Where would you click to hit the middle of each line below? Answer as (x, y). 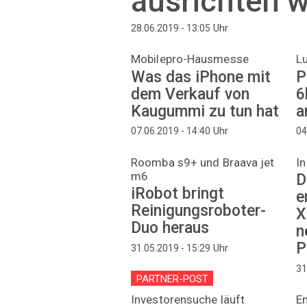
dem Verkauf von (190, 94)
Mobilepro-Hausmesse (190, 59)
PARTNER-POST (172, 279)
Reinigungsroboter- (198, 211)
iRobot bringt (177, 194)
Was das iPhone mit (201, 77)
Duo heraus (170, 228)
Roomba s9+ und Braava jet (203, 162)
